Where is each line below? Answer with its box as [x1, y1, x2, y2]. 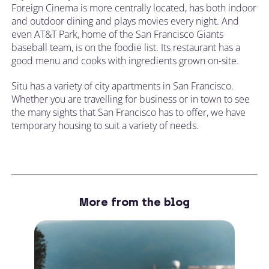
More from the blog [79, 195, 190, 209]
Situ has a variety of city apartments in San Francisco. [11, 79, 234, 92]
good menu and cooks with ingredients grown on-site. [11, 53, 239, 67]
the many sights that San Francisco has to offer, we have [11, 105, 246, 119]
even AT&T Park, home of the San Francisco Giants [11, 27, 223, 41]
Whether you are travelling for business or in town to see [11, 92, 250, 106]
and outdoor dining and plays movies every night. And [11, 14, 239, 28]
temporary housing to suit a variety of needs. [11, 118, 199, 132]
